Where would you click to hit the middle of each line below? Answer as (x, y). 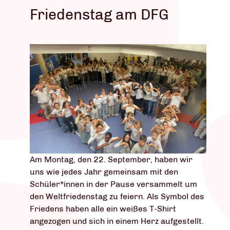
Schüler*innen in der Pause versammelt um (113, 184)
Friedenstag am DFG (99, 14)
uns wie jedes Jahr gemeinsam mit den (104, 171)
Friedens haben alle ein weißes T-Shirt (103, 208)
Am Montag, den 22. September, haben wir (111, 159)
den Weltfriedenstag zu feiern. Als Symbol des (117, 196)
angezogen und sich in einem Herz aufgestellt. (117, 221)
